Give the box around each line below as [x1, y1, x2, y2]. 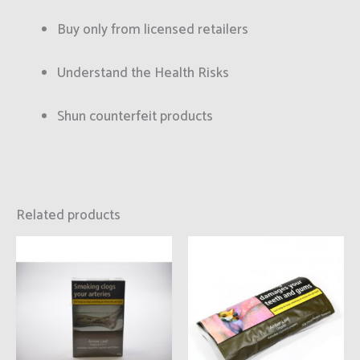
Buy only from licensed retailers [57, 18, 248, 42]
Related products [16, 203, 121, 227]
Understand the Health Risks [57, 62, 229, 85]
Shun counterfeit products [57, 105, 213, 129]
